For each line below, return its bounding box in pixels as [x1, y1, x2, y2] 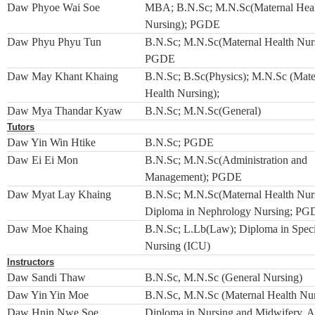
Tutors [7, 122, 34, 132]
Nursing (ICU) [145, 240, 210, 252]
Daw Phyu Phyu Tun [7, 36, 101, 48]
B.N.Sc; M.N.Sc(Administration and [145, 154, 307, 166]
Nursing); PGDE [145, 18, 220, 30]
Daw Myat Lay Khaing [7, 188, 111, 200]
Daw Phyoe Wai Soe [7, 1, 100, 13]
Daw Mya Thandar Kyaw [7, 105, 122, 117]
